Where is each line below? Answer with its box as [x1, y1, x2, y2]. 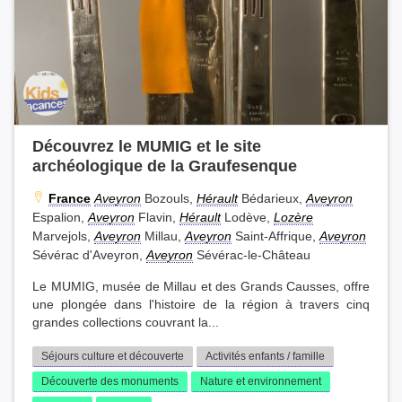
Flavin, [135, 210, 179, 225]
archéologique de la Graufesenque [32, 156, 297, 176]
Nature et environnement [200, 375, 321, 389]
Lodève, [221, 210, 274, 225]
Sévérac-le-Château [193, 248, 310, 263]
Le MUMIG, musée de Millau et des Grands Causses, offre [32, 280, 370, 294]
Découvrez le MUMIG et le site [32, 136, 261, 156]
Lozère [274, 210, 313, 225]
